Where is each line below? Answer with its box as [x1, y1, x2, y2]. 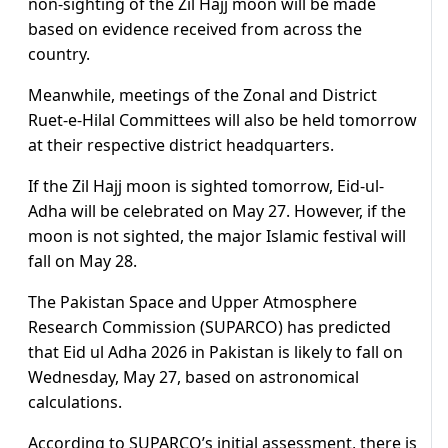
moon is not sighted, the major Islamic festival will [28, 225, 406, 248]
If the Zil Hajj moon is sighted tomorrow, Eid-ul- [28, 175, 384, 198]
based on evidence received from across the [28, 18, 362, 41]
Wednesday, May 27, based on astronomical [28, 366, 359, 389]
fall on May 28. [28, 250, 137, 273]
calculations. [28, 391, 122, 414]
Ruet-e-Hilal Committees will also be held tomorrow [28, 109, 417, 132]
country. [28, 43, 90, 66]
